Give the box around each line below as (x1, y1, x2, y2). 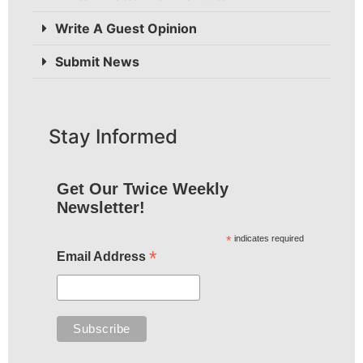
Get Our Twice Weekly (56, 179, 228, 198)
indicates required (232, 233, 305, 243)
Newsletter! (56, 198, 145, 216)
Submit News (55, 53, 139, 70)
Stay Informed (49, 124, 177, 148)
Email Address (56, 249, 149, 263)
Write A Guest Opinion (55, 19, 197, 36)
